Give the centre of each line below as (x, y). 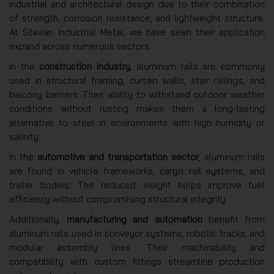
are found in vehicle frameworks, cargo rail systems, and (137, 171)
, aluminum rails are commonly (198, 66)
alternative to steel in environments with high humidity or (137, 123)
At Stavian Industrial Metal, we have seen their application (137, 32)
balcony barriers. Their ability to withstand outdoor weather (137, 94)
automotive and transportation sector (118, 157)
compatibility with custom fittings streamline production (137, 261)
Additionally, (38, 219)
